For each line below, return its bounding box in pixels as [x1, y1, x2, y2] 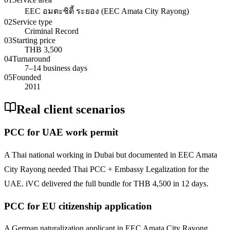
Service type [12, 17, 52, 26]
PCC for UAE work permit [4, 127, 118, 138]
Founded [12, 72, 41, 82]
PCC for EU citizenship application [4, 200, 152, 212]
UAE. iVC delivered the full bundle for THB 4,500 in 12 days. [4, 179, 208, 188]
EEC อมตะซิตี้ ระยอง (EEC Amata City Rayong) [25, 6, 189, 15]
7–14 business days [25, 63, 87, 72]
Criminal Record [25, 26, 79, 35]
